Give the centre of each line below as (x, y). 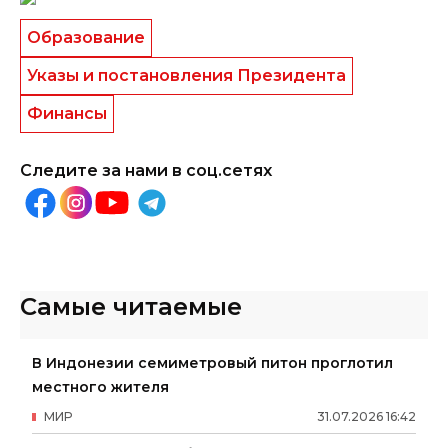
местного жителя (100, 386)
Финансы (67, 113)
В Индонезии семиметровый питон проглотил (212, 362)
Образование (86, 37)
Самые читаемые (131, 306)
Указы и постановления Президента (186, 75)
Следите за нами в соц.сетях (146, 170)
